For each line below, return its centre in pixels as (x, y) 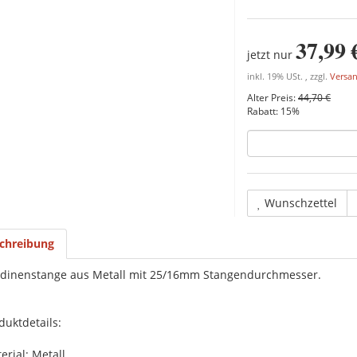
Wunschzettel (301, 203)
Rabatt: (264, 111)
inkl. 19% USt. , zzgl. (288, 76)
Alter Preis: (273, 97)
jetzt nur (271, 55)
